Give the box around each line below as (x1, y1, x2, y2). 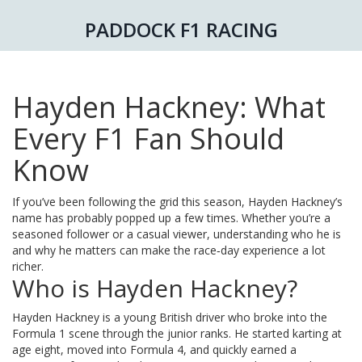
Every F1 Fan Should (12, 119, 284, 158)
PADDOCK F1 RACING (84, 16, 278, 43)
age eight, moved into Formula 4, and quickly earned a (12, 342, 297, 357)
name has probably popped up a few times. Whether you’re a (12, 210, 330, 225)
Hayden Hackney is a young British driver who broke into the (12, 309, 327, 325)
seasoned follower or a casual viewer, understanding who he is (12, 226, 341, 242)
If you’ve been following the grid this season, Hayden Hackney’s (12, 194, 343, 209)
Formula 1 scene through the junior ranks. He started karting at (12, 326, 342, 341)
